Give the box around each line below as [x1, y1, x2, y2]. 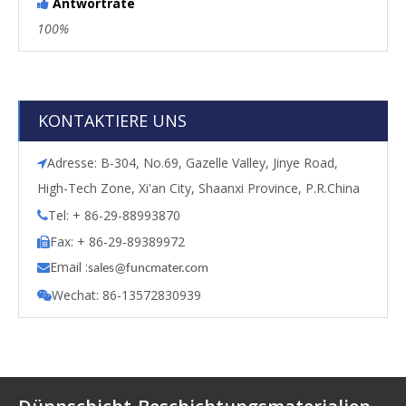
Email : [50, 258, 88, 276]
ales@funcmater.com [93, 262, 208, 276]
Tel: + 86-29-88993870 [48, 207, 180, 225]
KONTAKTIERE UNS [38, 110, 187, 132]
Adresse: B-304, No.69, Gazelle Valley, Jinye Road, [47, 154, 338, 172]
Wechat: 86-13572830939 [52, 286, 201, 304]
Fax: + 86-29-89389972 [50, 233, 185, 251]
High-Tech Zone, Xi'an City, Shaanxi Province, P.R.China [37, 179, 360, 198]
